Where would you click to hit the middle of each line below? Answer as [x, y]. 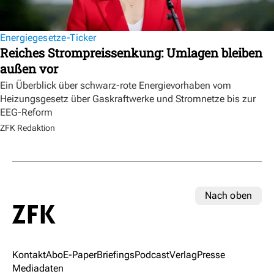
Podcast [152, 255]
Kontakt [29, 255]
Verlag [183, 255]
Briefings [116, 255]
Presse [211, 255]
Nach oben [228, 195]
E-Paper [80, 255]
